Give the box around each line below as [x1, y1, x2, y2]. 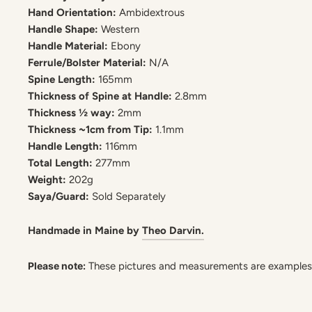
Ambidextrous [119, 6, 185, 19]
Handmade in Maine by [28, 224, 142, 237]
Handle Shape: [28, 22, 101, 36]
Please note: [28, 259, 86, 272]
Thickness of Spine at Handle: [28, 89, 175, 102]
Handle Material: [28, 39, 111, 52]
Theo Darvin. [142, 224, 204, 237]
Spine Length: [28, 72, 98, 86]
